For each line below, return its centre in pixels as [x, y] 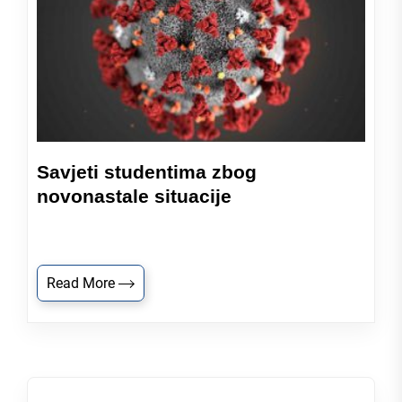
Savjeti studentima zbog [147, 172]
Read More [83, 283]
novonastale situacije [134, 196]
